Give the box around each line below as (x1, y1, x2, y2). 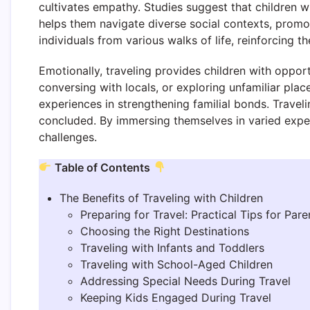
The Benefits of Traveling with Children (60, 190, 263, 205)
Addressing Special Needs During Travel (80, 273, 291, 288)
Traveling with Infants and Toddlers (80, 240, 264, 255)
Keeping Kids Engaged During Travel (80, 290, 271, 304)
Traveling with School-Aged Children (80, 257, 273, 271)
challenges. (39, 129, 97, 144)
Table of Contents (55, 160, 151, 174)
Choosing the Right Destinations (80, 224, 249, 238)
